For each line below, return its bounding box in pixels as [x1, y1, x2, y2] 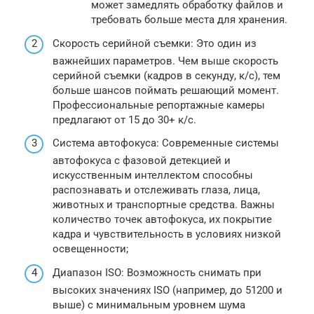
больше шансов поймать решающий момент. [53, 83, 279, 97]
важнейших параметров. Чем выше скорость [53, 54, 278, 67]
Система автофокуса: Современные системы [53, 137, 279, 149]
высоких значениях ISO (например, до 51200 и [53, 283, 282, 296]
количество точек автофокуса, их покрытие [53, 213, 272, 226]
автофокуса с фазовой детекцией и [53, 154, 231, 167]
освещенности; [53, 243, 128, 255]
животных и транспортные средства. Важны [53, 198, 275, 211]
